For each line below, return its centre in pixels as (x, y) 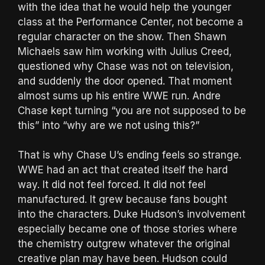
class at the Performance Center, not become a (130, 22)
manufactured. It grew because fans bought (122, 200)
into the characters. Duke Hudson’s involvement (132, 214)
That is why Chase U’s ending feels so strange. (130, 155)
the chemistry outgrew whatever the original (124, 244)
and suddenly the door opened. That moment (125, 81)
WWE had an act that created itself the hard (123, 170)
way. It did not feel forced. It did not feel (112, 185)
